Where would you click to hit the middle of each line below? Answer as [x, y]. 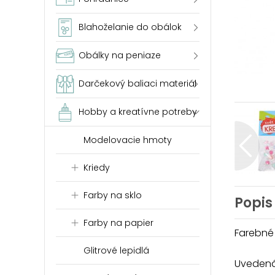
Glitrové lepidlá [116, 250]
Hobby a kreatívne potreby [138, 112]
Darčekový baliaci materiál [137, 83]
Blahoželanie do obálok [130, 27]
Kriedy [97, 168]
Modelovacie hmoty [128, 140]
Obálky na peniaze [120, 55]
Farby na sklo [113, 195]
